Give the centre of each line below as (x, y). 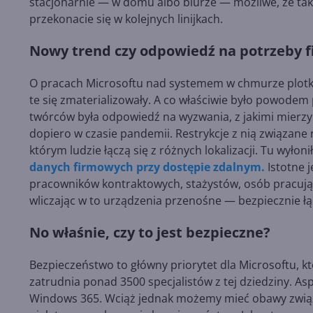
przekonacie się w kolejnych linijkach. (126, 19)
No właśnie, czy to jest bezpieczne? (150, 233)
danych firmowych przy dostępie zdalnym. (147, 167)
